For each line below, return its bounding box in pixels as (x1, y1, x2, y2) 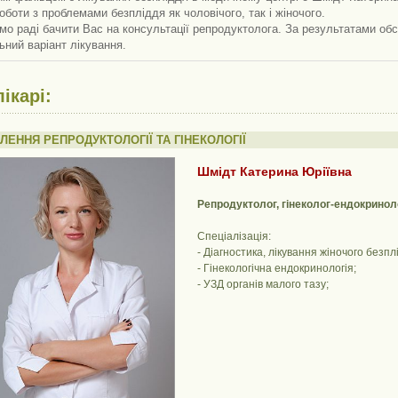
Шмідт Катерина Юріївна (196, 163, 352, 179)
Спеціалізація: (196, 229, 271, 243)
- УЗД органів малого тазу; (196, 277, 329, 291)
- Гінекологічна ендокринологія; (196, 261, 356, 275)
